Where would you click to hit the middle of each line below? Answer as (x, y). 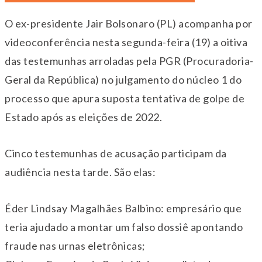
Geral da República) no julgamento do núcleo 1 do (123, 80)
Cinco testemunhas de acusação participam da (116, 154)
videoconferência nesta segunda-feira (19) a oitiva (126, 42)
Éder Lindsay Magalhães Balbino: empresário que (123, 208)
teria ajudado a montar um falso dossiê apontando (124, 227)
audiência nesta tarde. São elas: (80, 172)
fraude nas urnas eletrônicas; (75, 246)
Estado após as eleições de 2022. (83, 117)
